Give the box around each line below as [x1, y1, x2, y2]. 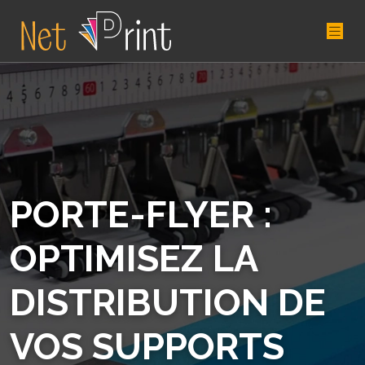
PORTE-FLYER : [10, 193, 272, 236]
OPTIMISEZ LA [10, 237, 257, 280]
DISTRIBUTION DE [10, 281, 326, 324]
